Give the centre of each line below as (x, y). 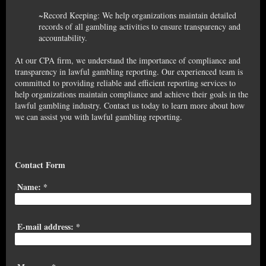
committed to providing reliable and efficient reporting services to (125, 83)
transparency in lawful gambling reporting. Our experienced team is (129, 71)
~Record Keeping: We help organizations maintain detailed (137, 15)
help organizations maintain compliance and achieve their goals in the (132, 94)
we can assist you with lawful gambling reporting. (99, 116)
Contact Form (40, 164)
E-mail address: (45, 227)
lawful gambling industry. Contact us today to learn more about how (130, 105)
